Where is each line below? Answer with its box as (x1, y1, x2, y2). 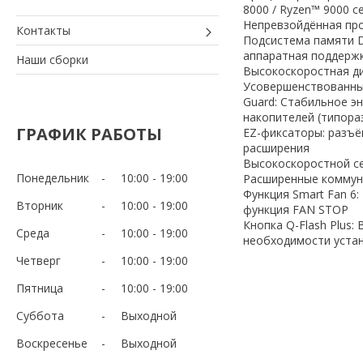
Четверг (16, 252, 61, 268)
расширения (243, 139, 310, 156)
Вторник (16, 197, 63, 213)
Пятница (16, 280, 63, 296)
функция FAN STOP (243, 201, 348, 217)
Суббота (16, 307, 64, 323)
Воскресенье (16, 335, 88, 351)
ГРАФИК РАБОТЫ (16, 122, 162, 145)
